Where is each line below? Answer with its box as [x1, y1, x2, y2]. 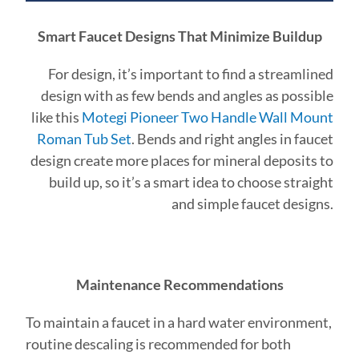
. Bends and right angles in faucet [131, 130, 333, 148]
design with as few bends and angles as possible [40, 87, 333, 105]
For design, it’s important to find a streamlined [47, 65, 333, 83]
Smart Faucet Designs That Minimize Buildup [37, 27, 322, 46]
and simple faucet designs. [171, 195, 333, 213]
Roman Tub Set [36, 130, 131, 148]
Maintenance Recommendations [75, 276, 284, 294]
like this [30, 108, 82, 127]
